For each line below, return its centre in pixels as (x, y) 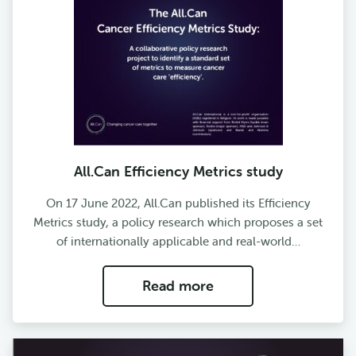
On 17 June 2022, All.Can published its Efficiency (178, 203)
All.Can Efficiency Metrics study (178, 171)
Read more (178, 286)
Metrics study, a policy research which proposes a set (178, 222)
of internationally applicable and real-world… (178, 241)
